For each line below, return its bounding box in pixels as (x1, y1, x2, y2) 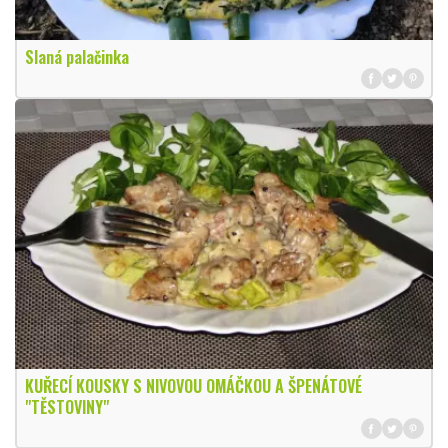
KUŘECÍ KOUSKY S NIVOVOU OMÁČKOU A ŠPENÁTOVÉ (24, 374, 362, 399)
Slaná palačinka (24, 45, 129, 70)
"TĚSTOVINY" (24, 395, 109, 420)
